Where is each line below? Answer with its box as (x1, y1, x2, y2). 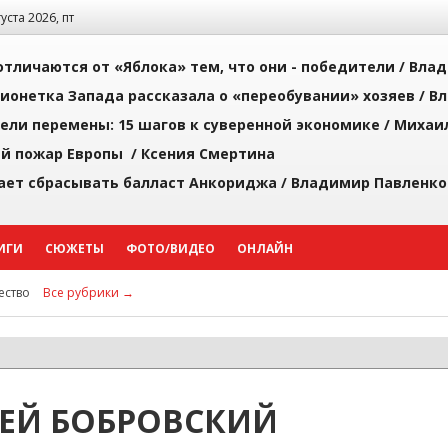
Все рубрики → (43, 284, 134, 301)
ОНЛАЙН (237, 240, 293, 257)
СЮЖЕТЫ (45, 240, 104, 257)
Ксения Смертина (141, 144, 275, 163)
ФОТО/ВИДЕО (126, 240, 215, 257)
